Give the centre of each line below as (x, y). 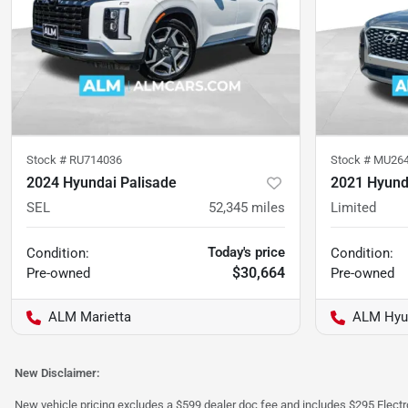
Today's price (246, 252)
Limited (353, 207)
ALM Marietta (90, 316)
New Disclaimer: (57, 372)
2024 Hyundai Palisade (102, 182)
